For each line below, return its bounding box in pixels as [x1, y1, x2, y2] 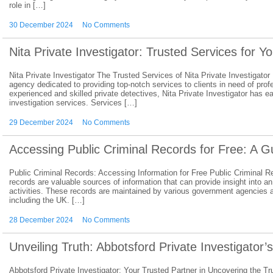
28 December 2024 [9, 216, 73, 224]
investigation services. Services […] [9, 98, 137, 107]
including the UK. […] [9, 196, 85, 205]
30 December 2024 [9, 21, 73, 29]
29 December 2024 [9, 118, 73, 127]
